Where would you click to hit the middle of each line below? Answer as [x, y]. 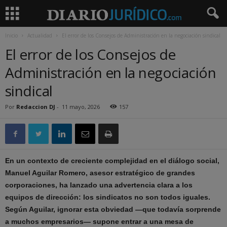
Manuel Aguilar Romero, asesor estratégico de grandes [100, 173]
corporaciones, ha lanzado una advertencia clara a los [99, 185]
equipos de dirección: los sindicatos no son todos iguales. [108, 197]
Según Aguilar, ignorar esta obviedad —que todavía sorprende [113, 209]
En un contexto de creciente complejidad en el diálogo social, [112, 161]
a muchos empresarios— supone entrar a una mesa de [99, 221]
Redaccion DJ [36, 107]
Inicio [11, 35]
